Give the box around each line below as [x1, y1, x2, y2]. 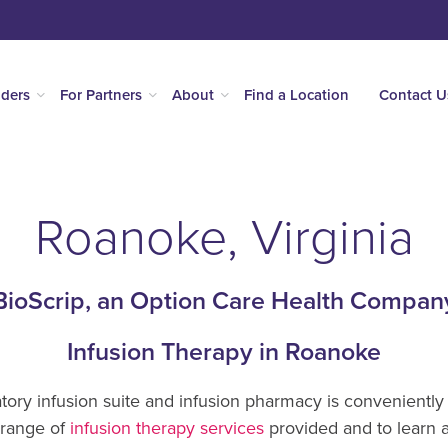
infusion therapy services [70, 416, 264, 439]
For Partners [59, 86, 142, 104]
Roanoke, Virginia [34, 208, 414, 268]
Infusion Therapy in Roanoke [67, 336, 381, 367]
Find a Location [243, 86, 349, 104]
